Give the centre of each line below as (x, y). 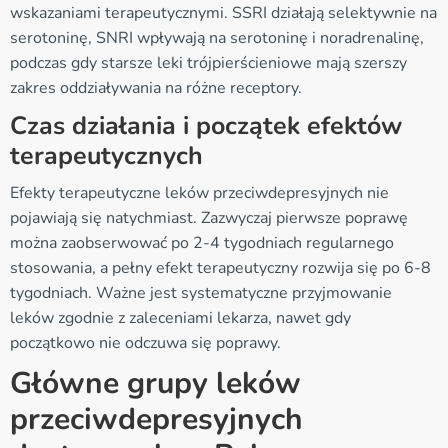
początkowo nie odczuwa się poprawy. (145, 342)
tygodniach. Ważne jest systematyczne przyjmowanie (201, 292)
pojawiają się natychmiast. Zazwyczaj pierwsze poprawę (209, 217)
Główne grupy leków (155, 383)
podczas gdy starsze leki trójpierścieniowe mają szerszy (208, 62)
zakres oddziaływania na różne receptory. (156, 87)
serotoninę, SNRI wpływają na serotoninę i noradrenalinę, (217, 37)
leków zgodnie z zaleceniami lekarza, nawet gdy (180, 317)
